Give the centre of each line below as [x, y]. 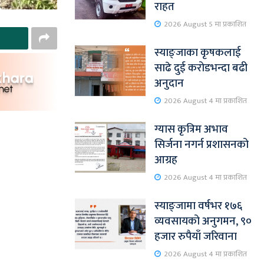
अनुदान [169, 83]
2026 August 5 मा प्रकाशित [204, 24]
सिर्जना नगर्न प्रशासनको [202, 145]
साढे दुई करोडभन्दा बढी [201, 68]
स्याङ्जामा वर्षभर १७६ [198, 206]
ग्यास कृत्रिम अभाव [191, 129]
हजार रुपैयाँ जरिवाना [196, 237]
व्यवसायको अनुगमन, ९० [203, 221]
